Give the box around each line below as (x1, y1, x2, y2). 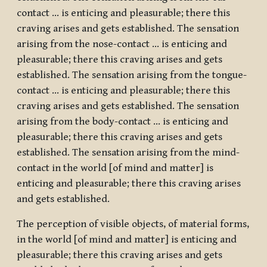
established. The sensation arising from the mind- (17, 147, 240, 159)
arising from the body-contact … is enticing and (17, 116, 228, 128)
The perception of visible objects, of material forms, (17, 218, 249, 231)
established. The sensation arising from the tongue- (17, 69, 247, 82)
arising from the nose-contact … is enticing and (17, 38, 227, 51)
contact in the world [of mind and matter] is (17, 162, 213, 175)
